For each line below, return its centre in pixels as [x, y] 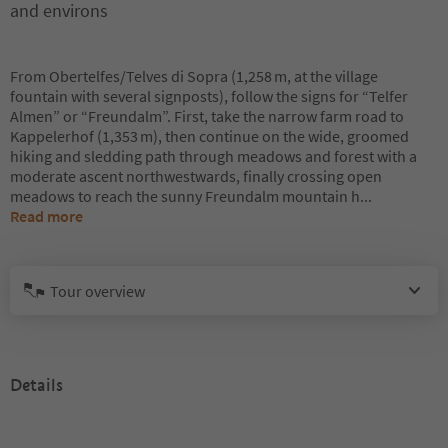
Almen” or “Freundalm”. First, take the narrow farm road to [207, 116]
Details [36, 385]
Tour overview [97, 290]
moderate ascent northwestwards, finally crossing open [196, 176]
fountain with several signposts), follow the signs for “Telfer [209, 96]
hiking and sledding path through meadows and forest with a [213, 156]
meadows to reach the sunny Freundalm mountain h [185, 196]
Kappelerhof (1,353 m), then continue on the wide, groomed [209, 136]
